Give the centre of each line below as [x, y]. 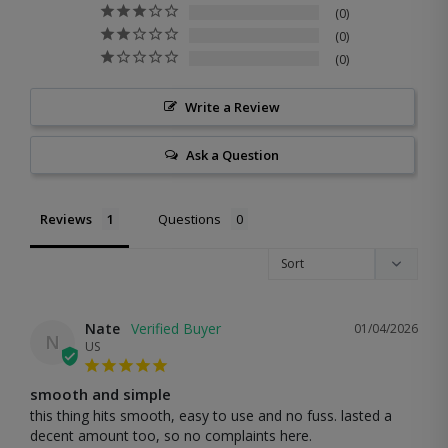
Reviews [66, 218]
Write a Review [233, 106]
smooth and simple [100, 393]
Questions [189, 218]
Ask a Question [233, 154]
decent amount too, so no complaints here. [171, 435]
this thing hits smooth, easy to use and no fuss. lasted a [211, 415]
